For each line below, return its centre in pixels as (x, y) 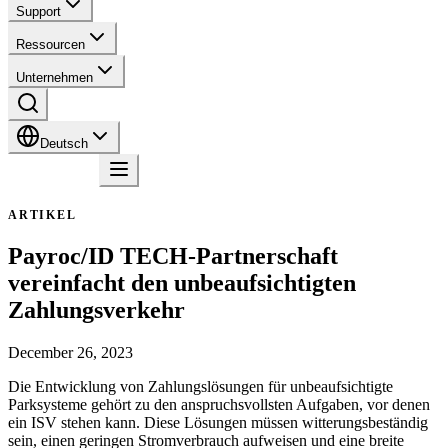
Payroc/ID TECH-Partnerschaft (173, 255)
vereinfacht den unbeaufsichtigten (182, 282)
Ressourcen (50, 44)
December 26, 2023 (70, 352)
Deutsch (64, 143)
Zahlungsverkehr (96, 309)
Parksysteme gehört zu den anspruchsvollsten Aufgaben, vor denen (219, 404)
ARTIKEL (42, 215)
